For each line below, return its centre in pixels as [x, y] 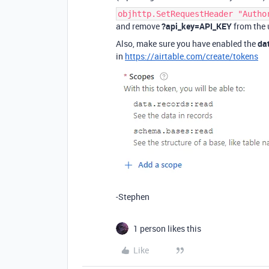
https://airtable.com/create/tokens [192, 56]
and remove [139, 26]
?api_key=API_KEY [197, 26]
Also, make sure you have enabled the [187, 44]
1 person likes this [167, 228]
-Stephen [133, 197]
